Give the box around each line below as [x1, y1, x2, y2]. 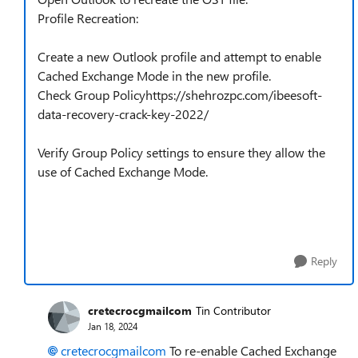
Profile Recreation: [38, 10, 138, 26]
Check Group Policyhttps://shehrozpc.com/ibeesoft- [38, 86, 322, 103]
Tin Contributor [196, 302, 271, 318]
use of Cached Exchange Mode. [38, 163, 208, 180]
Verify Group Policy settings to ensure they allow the [38, 144, 325, 161]
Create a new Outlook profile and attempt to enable [38, 48, 321, 65]
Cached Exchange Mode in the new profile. [38, 67, 271, 84]
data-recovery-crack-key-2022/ [38, 105, 209, 122]
